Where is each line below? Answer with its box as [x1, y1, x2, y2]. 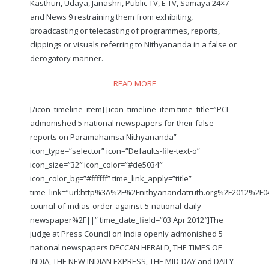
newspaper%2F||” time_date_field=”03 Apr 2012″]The [30, 214, 223, 225]
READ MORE [113, 78, 156, 89]
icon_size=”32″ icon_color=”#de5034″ [30, 159, 162, 170]
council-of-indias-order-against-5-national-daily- [30, 200, 204, 211]
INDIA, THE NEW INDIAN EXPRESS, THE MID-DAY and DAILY [30, 255, 234, 267]
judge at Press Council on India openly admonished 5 [30, 228, 223, 239]
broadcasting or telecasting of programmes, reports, [30, 25, 220, 36]
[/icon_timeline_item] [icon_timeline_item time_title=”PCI [30, 103, 228, 115]
